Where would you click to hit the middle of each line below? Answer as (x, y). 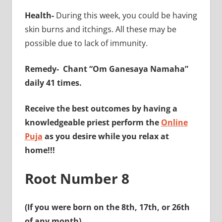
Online (174, 122)
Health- (40, 15)
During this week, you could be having (126, 15)
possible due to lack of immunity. (86, 43)
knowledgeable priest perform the (93, 122)
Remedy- (43, 69)
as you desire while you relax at (106, 136)
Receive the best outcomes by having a (101, 108)
